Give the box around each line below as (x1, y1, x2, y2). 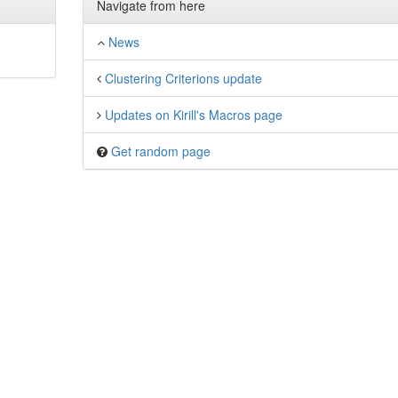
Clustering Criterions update (104, 69, 262, 87)
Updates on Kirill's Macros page (104, 106, 283, 123)
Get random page (110, 142, 211, 160)
